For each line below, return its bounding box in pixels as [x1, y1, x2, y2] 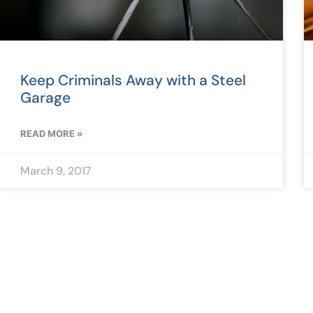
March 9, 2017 [20, 163, 92, 178]
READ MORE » [20, 127, 82, 139]
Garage [20, 87, 71, 108]
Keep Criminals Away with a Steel [20, 70, 246, 90]
